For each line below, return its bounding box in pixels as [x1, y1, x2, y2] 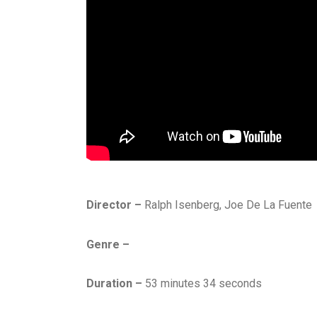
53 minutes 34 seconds [142, 276, 262, 290]
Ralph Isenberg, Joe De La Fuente [144, 198, 312, 212]
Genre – [86, 237, 129, 251]
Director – [86, 198, 144, 212]
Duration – [86, 276, 142, 290]
